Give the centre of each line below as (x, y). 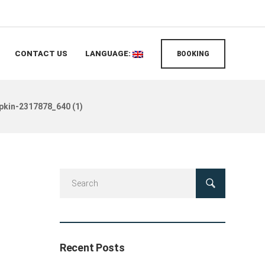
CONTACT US (41, 54)
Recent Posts (92, 248)
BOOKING (193, 54)
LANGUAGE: (109, 54)
